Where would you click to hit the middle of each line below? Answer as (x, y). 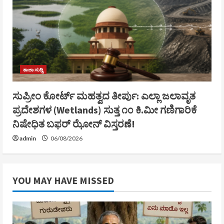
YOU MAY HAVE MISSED (63, 180)
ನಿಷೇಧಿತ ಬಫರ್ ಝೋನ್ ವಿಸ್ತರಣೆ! (74, 123)
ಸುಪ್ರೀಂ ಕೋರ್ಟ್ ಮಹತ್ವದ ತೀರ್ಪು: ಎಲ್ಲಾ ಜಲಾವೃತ (104, 95)
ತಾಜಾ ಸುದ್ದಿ (33, 69)
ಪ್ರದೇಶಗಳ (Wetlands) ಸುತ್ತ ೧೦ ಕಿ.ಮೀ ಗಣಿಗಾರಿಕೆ (105, 109)
